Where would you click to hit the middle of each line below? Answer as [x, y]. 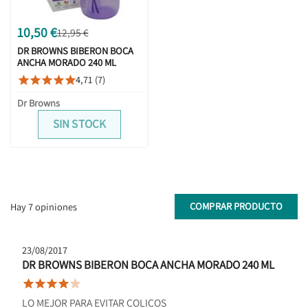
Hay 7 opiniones [44, 206]
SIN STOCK [79, 124]
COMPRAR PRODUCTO [236, 206]
